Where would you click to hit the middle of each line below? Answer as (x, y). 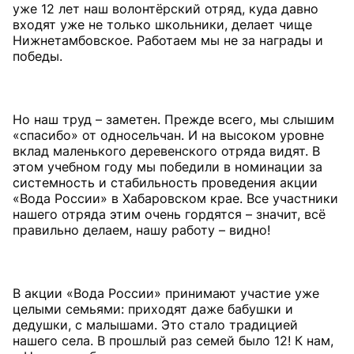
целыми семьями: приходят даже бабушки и (153, 309)
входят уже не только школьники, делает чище (162, 24)
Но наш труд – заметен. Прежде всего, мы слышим (173, 119)
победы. (38, 56)
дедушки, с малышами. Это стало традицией (155, 325)
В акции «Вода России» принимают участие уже (166, 293)
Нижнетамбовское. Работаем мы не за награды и (168, 40)
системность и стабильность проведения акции (165, 183)
